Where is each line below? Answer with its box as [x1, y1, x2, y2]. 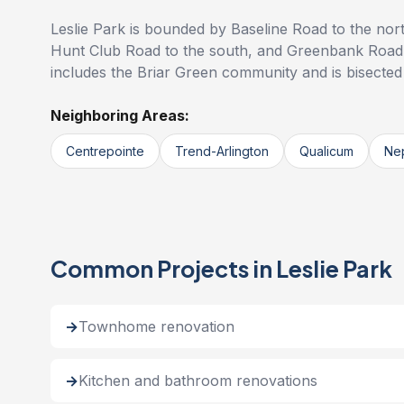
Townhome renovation [78, 317, 234, 335]
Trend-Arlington [175, 143, 269, 159]
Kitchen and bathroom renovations [78, 372, 317, 390]
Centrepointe [66, 143, 144, 159]
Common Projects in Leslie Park [50, 254, 392, 283]
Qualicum [299, 143, 353, 159]
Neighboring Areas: [50, 106, 189, 124]
